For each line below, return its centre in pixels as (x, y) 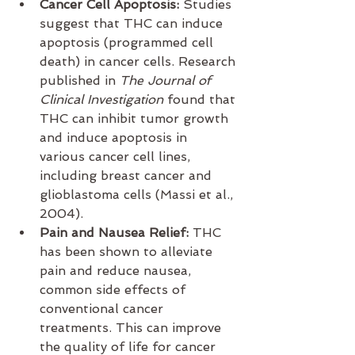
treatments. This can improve (132, 328)
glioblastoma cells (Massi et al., (138, 195)
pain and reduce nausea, (117, 271)
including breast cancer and (128, 176)
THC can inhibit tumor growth (136, 119)
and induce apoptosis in (115, 138)
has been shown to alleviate (128, 252)
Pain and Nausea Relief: (114, 233)
